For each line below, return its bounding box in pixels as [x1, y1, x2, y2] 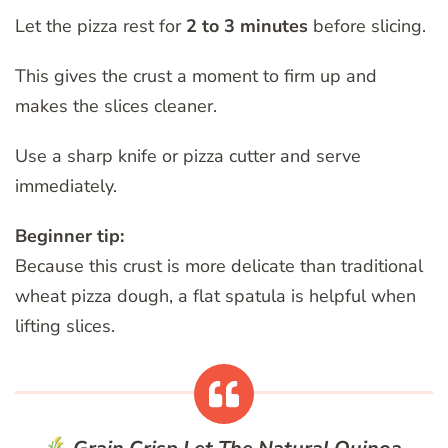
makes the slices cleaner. [15, 93, 217, 118]
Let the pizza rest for [15, 13, 186, 38]
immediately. [15, 173, 117, 198]
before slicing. [308, 13, 426, 38]
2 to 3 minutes [186, 13, 308, 38]
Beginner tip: [15, 223, 124, 248]
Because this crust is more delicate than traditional [15, 253, 423, 278]
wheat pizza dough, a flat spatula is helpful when [15, 283, 416, 308]
